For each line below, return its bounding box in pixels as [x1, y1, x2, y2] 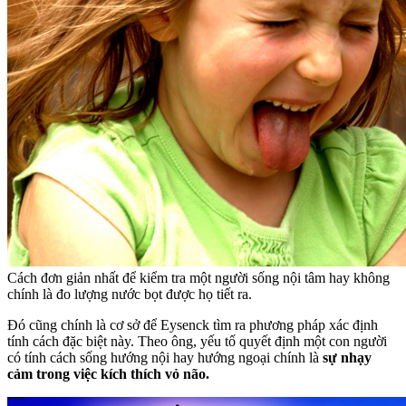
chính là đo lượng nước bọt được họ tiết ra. [7, 286, 252, 303]
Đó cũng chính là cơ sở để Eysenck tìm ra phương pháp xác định [7, 317, 378, 333]
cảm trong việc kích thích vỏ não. [7, 366, 209, 382]
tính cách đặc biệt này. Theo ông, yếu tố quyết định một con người [7, 333, 387, 350]
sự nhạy [323, 350, 372, 366]
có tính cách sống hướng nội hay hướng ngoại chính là [7, 350, 323, 366]
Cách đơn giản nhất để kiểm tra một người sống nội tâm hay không [7, 270, 390, 286]
